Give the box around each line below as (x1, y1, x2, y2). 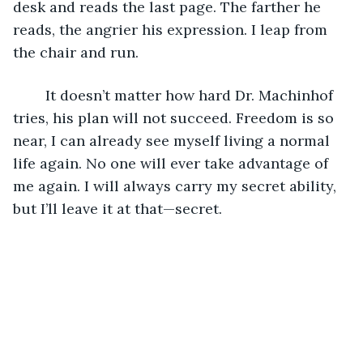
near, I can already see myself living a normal (13, 130, 334, 150)
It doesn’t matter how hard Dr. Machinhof (29, 85, 45, 105)
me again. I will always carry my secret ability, (13, 176, 340, 195)
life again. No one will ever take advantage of (13, 153, 332, 173)
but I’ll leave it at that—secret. (13, 199, 222, 218)
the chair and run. (13, 42, 143, 62)
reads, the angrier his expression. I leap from (13, 19, 331, 39)
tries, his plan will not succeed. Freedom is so (13, 108, 338, 127)
